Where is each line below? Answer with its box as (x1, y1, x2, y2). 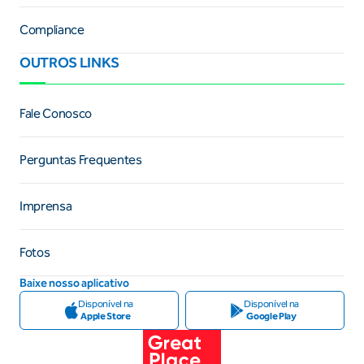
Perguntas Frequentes (19, 151, 142, 167)
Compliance (19, 21, 84, 37)
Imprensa (19, 197, 72, 214)
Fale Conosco (19, 105, 93, 121)
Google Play (246, 310, 297, 322)
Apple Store (80, 310, 131, 322)
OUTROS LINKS (19, 53, 120, 71)
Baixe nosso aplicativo (19, 275, 129, 290)
